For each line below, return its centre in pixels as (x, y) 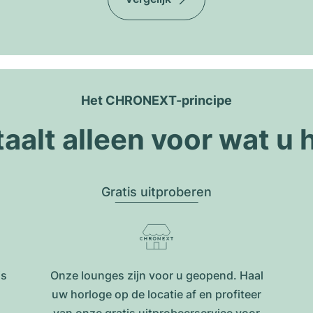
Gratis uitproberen (156, 192)
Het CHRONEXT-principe (156, 100)
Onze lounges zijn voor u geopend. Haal (156, 275)
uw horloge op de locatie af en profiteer (156, 294)
